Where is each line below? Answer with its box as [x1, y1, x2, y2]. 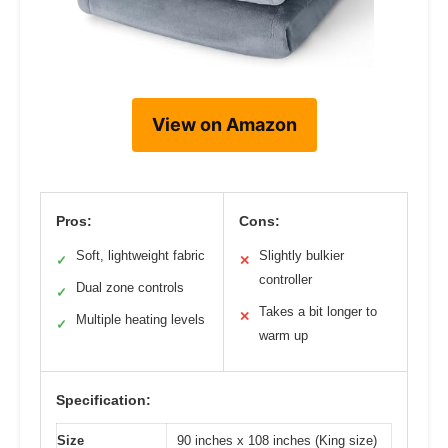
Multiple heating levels [76, 312, 205, 328]
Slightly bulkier [259, 248, 344, 264]
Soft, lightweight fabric [76, 248, 205, 264]
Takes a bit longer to [259, 304, 377, 320]
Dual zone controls [76, 280, 184, 296]
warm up [259, 328, 308, 344]
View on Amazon [151, 114, 297, 136]
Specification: [56, 392, 151, 409]
